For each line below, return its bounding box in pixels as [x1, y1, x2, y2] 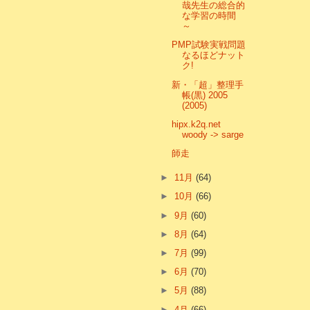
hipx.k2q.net [172, 118, 221, 129]
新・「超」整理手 [172, 79, 244, 90]
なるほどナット [182, 50, 246, 61]
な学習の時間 [182, 10, 237, 21]
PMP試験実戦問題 [172, 39, 246, 51]
